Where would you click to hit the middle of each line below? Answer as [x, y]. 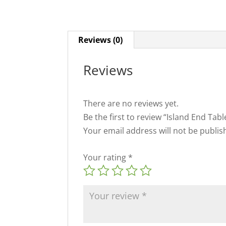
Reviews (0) [101, 40]
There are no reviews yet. [131, 104]
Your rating [106, 158]
